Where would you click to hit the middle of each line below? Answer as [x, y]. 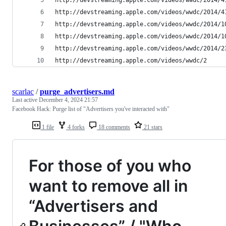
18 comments [114, 127]
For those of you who [110, 165]
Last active [25, 100]
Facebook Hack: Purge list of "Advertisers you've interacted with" [91, 109]
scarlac [23, 91]
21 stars [152, 127]
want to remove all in [108, 186]
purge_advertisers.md [77, 91]
